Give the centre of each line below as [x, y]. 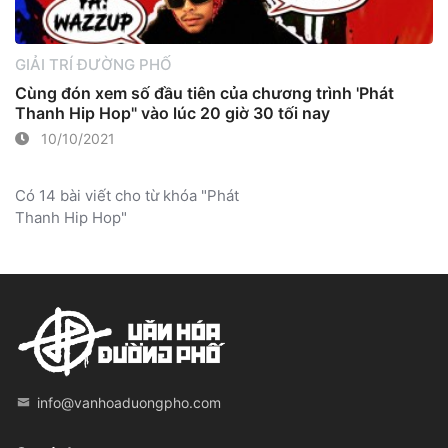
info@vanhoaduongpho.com [129, 402]
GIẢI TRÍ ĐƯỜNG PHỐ [93, 64]
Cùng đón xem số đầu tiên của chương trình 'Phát [204, 93]
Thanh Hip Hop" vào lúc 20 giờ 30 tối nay [172, 113]
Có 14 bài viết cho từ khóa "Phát [127, 195]
